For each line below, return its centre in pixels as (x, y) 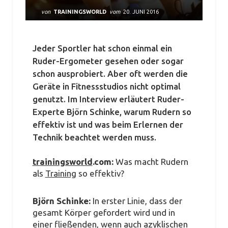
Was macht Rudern (152, 161)
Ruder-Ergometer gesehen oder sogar (108, 61)
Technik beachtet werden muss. (94, 137)
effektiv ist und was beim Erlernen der (108, 124)
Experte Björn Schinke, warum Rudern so (112, 111)
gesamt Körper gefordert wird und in (104, 213)
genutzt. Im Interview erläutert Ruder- (108, 99)
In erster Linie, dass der (137, 201)
